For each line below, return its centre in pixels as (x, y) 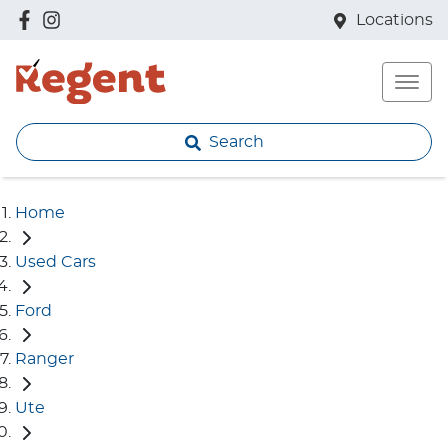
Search (236, 142)
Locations (394, 20)
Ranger (44, 359)
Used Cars (55, 261)
